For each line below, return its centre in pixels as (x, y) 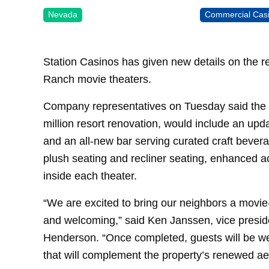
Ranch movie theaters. (97, 79)
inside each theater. (90, 175)
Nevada (63, 15)
